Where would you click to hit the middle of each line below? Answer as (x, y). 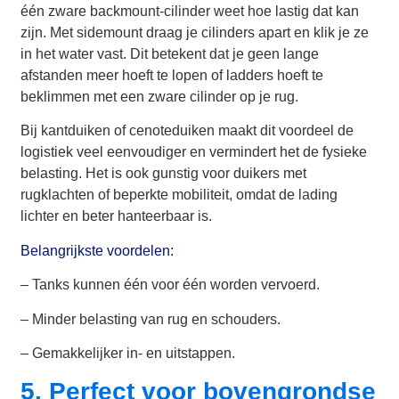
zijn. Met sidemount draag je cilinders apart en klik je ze (195, 32)
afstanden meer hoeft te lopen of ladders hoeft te (172, 75)
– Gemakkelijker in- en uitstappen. (128, 353)
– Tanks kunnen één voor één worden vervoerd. (171, 285)
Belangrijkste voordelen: (98, 250)
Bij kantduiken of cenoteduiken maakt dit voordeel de (187, 131)
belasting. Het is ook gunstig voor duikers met (164, 174)
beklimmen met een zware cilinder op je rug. (160, 96)
